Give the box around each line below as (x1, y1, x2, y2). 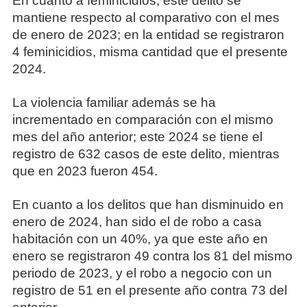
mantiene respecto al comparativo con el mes (12, 10, 280, 25)
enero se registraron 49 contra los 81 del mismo (12, 249, 293, 264)
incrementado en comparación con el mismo (12, 112, 273, 127)
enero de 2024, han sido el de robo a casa (12, 214, 262, 230)
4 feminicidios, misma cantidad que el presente (12, 45, 288, 60)
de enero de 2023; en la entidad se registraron (12, 27, 284, 42)
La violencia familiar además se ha (12, 95, 216, 110)
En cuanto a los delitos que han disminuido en (12, 197, 284, 212)
